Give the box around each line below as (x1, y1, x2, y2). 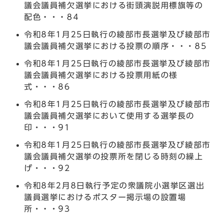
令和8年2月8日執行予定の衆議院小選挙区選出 (24, 181, 205, 189)
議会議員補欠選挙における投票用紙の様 (24, 71, 178, 79)
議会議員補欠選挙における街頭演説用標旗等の (24, 1, 203, 9)
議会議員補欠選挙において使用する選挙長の (24, 111, 195, 120)
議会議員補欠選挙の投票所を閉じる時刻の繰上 (24, 152, 203, 160)
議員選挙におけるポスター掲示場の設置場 (24, 193, 186, 201)
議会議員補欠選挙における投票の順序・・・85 (24, 42, 207, 50)
